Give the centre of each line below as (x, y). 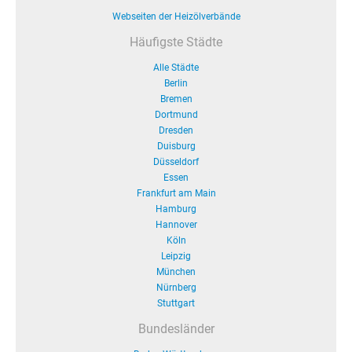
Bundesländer (176, 329)
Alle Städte (176, 68)
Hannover (176, 225)
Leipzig (176, 256)
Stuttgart (176, 303)
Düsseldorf (176, 162)
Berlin (176, 83)
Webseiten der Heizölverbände (176, 16)
